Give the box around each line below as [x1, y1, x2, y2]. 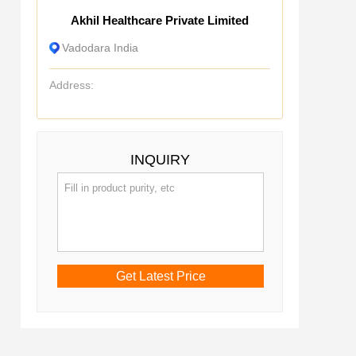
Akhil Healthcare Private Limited [71, 14, 249, 27]
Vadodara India [62, 41, 138, 54]
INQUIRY [130, 152, 190, 168]
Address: [49, 79, 94, 91]
